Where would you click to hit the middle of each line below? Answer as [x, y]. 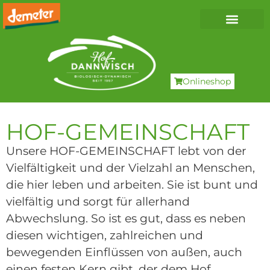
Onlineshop [207, 82]
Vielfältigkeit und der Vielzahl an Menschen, [130, 168]
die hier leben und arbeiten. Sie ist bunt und [132, 185]
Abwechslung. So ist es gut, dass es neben [126, 219]
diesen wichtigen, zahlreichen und [105, 236]
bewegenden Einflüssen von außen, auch [124, 253]
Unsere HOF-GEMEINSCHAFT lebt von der [126, 151]
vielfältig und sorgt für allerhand [98, 202]
